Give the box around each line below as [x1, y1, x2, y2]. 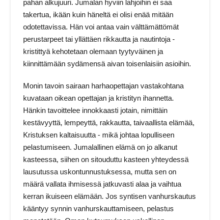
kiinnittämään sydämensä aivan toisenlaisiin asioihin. [23, 59, 192, 68]
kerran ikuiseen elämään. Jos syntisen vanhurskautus [23, 192, 196, 201]
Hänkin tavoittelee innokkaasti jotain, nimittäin [23, 106, 168, 115]
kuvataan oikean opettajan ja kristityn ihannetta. [23, 94, 174, 103]
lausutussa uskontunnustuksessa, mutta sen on [23, 167, 177, 176]
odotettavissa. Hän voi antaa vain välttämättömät [23, 23, 179, 31]
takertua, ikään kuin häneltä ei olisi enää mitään [23, 10, 174, 19]
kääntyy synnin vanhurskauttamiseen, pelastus [23, 204, 174, 213]
